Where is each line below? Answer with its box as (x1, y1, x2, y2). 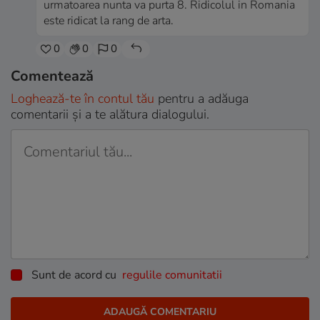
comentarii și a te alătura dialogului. (11, 105, 209, 123)
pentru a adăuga (154, 89, 249, 107)
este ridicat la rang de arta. (44, 12, 174, 29)
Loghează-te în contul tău (11, 89, 154, 107)
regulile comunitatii (122, 266, 222, 283)
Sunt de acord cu (26, 266, 116, 283)
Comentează (11, 66, 94, 86)
